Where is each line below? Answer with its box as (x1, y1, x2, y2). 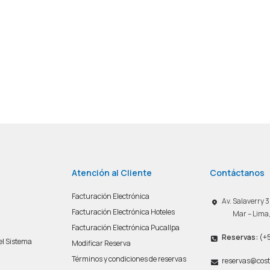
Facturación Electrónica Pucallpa (72, 222, 180, 233)
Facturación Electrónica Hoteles (72, 206, 175, 217)
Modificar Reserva (72, 237, 131, 248)
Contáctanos (210, 166, 265, 178)
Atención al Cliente (72, 166, 152, 178)
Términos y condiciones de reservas (72, 253, 186, 264)
